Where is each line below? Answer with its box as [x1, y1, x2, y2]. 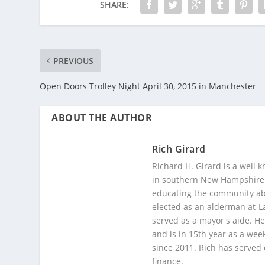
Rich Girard [152, 142, 206, 156]
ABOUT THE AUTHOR [51, 111, 153, 124]
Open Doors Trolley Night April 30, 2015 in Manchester [40, 80, 257, 92]
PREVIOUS [53, 54, 94, 66]
